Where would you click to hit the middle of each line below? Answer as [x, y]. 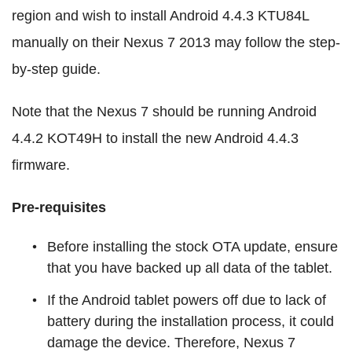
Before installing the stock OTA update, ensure [192, 247]
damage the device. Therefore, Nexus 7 [171, 343]
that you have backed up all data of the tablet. [190, 268]
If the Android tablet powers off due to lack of [187, 300]
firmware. [41, 165]
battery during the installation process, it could [191, 321]
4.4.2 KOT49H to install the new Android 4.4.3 [155, 138]
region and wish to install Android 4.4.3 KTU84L [160, 16]
